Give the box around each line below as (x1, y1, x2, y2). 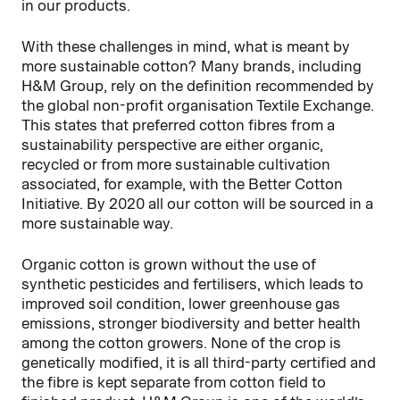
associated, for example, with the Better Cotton (21, 174, 343, 193)
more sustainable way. (21, 213, 173, 232)
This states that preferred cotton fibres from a (21, 115, 335, 134)
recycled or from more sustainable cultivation (21, 154, 330, 173)
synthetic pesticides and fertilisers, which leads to (21, 274, 363, 293)
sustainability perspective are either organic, (21, 135, 323, 154)
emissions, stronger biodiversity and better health (21, 313, 361, 332)
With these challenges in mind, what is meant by (21, 37, 350, 55)
